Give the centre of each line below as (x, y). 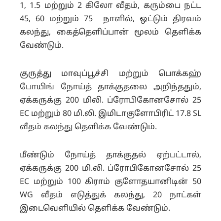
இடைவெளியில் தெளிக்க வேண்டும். (95, 208)
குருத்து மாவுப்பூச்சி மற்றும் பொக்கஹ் (110, 74)
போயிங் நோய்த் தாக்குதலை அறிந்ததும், (110, 87)
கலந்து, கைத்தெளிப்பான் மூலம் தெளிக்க (110, 32)
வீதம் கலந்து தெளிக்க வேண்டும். (88, 127)
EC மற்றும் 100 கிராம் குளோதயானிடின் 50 (110, 182)
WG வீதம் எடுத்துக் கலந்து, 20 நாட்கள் (110, 195)
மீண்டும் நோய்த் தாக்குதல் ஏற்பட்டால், (110, 155)
